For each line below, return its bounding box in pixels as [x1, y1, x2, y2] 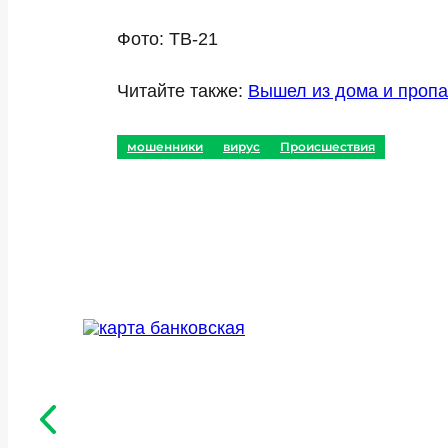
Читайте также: [117, 81, 248, 101]
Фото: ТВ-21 [117, 29, 218, 49]
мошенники [127, 139, 203, 154]
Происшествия [280, 139, 375, 154]
